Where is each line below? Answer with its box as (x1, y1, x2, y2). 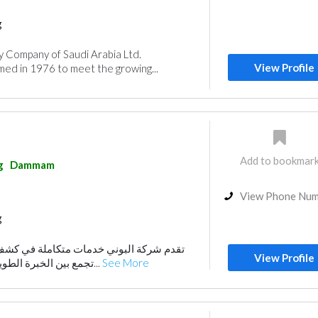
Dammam (9, 158, 55, 171)
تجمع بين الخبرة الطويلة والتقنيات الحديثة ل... (93, 256, 102, 269)
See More (102, 256, 149, 269)
